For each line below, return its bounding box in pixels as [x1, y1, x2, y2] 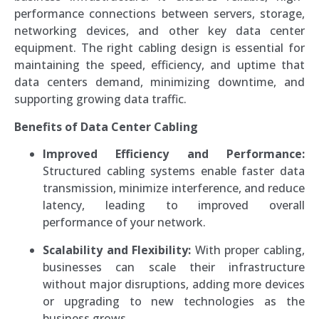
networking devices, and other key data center [14, 23, 305, 39]
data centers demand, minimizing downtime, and [14, 74, 305, 90]
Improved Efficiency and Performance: [43, 146, 305, 162]
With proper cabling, [191, 241, 305, 258]
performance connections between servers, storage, [14, 6, 305, 22]
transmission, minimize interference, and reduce [43, 180, 305, 197]
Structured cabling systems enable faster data [43, 163, 305, 179]
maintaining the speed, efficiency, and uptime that [14, 57, 305, 73]
